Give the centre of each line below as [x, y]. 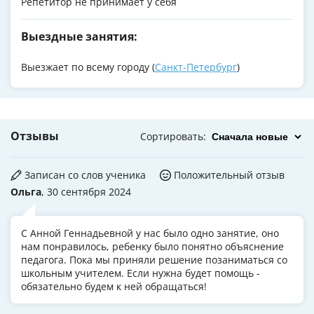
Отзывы [35, 136]
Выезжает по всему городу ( [88, 67]
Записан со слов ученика [85, 175]
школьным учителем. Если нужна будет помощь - [141, 273]
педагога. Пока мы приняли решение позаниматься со [154, 260]
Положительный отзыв [229, 175]
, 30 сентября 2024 [86, 192]
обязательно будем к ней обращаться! [114, 287]
